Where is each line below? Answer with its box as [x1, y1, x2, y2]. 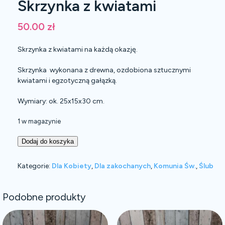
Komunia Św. [154, 162, 196, 171]
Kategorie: [18, 162, 52, 171]
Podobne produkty [3, 191, 86, 203]
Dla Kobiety [52, 162, 91, 171]
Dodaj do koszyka [22, 138, 74, 146]
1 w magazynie [18, 118, 61, 126]
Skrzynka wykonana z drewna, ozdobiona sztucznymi [18, 66, 191, 75]
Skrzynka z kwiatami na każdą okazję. [18, 45, 138, 54]
